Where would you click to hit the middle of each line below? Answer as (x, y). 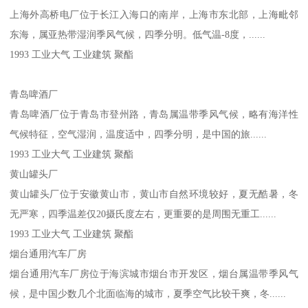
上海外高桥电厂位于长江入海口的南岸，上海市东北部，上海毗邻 (154, 14)
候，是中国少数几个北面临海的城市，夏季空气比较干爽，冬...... (148, 293)
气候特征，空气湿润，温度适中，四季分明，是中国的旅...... (139, 134)
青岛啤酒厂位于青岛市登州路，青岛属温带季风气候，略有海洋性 (154, 114)
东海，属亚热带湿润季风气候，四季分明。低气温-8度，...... (138, 34)
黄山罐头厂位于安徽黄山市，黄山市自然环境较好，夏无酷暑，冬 (154, 194)
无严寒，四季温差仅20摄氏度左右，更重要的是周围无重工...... (143, 213)
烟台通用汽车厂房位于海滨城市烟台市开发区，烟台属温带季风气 (154, 273)
